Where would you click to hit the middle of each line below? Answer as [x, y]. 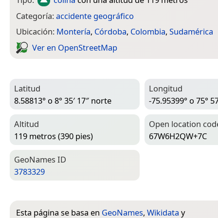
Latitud [27, 89]
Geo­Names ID [40, 160]
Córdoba [110, 32]
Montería [73, 32]
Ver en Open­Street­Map [75, 47]
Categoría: [36, 16]
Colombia [148, 32]
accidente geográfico [95, 16]
